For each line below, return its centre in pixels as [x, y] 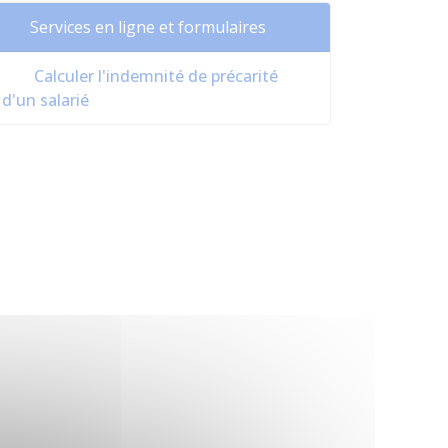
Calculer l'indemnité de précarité [154, 76]
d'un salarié [45, 100]
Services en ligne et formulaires [148, 27]
